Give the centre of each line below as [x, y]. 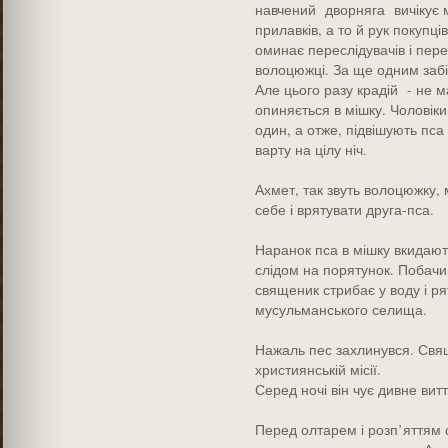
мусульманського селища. [340, 309]
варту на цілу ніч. [310, 149]
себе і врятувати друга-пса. [344, 209]
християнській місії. [317, 369]
